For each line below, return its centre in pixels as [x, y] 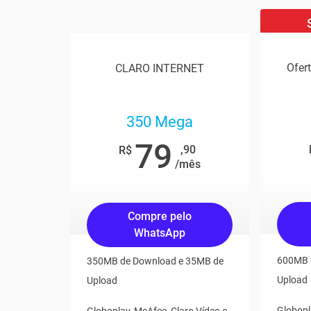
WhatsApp [160, 233]
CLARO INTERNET [160, 68]
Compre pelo [160, 216]
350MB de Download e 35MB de [155, 261]
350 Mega [160, 122]
